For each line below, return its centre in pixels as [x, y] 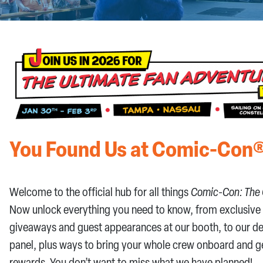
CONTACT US [68, 23]
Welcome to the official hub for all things [100, 193]
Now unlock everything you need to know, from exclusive [135, 210]
